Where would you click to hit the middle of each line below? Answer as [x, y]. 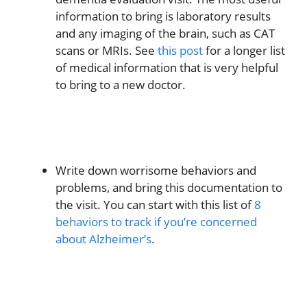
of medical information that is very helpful [167, 67]
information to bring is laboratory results [163, 16]
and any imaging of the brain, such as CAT [165, 33]
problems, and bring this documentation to [169, 188]
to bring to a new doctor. [121, 84]
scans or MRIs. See [107, 50]
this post [180, 50]
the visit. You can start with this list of [155, 205]
